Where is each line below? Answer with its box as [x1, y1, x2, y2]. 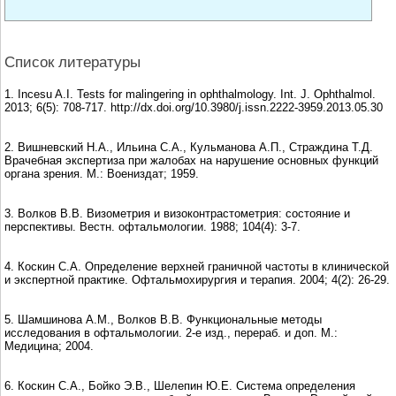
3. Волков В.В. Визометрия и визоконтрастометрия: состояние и [4, 206, 350, 220]
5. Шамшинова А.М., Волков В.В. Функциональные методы [4, 312, 322, 326]
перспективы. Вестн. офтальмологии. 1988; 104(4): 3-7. [4, 219, 301, 233]
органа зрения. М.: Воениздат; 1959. [4, 166, 199, 180]
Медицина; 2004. [4, 339, 94, 353]
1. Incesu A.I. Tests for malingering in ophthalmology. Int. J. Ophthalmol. [4, 87, 376, 101]
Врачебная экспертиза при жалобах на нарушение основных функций [4, 153, 378, 167]
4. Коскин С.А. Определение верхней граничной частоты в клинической [4, 259, 389, 273]
